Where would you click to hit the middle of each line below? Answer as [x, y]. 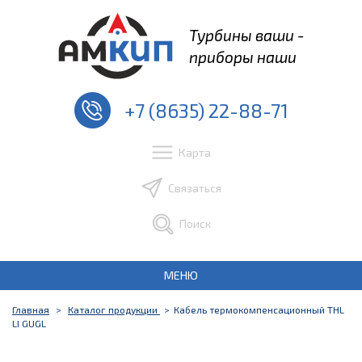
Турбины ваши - [246, 35]
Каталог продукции [114, 309]
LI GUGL [29, 323]
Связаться [195, 188]
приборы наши [242, 57]
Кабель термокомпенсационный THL [259, 309]
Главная [31, 309]
